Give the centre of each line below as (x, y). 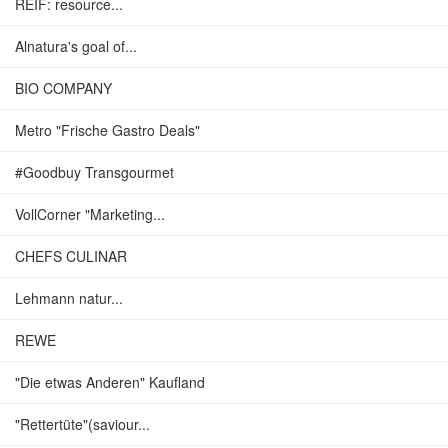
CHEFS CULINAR (71, 256)
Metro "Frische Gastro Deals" (107, 130)
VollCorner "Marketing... (90, 214)
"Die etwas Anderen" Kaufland (110, 382)
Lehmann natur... (69, 298)
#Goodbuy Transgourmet (94, 172)
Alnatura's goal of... (76, 46)
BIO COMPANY (63, 88)
